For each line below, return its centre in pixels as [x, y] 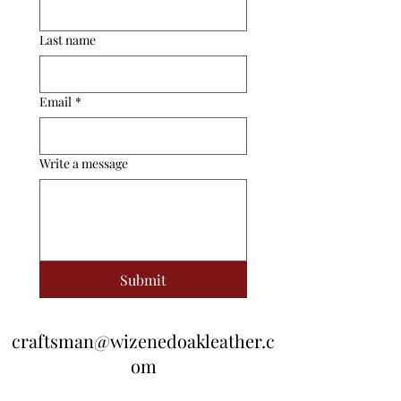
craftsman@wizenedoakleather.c [143, 340]
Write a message [84, 163]
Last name [68, 39]
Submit [143, 279]
